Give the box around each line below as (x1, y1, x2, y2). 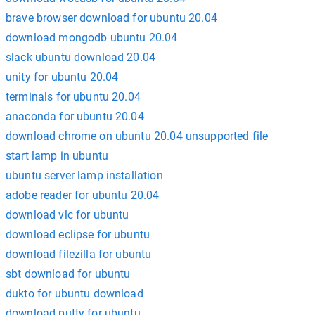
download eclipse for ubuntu (6, 228, 150, 241)
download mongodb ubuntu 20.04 (6, 31, 178, 44)
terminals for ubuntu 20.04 (6, 90, 141, 103)
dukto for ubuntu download (6, 287, 143, 300)
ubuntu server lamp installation (6, 169, 163, 182)
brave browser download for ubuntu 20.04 (6, 11, 217, 25)
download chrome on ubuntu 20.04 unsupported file (6, 129, 269, 143)
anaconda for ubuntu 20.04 (6, 110, 144, 123)
